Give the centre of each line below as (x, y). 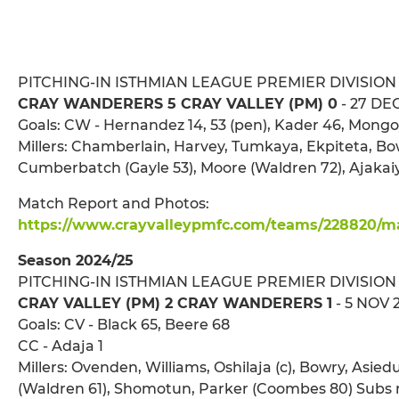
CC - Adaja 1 (61, 346)
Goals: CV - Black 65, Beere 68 (124, 325)
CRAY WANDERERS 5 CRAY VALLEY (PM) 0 (178, 104)
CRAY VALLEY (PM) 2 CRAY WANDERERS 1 (175, 304)
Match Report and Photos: (114, 204)
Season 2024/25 (76, 261)
